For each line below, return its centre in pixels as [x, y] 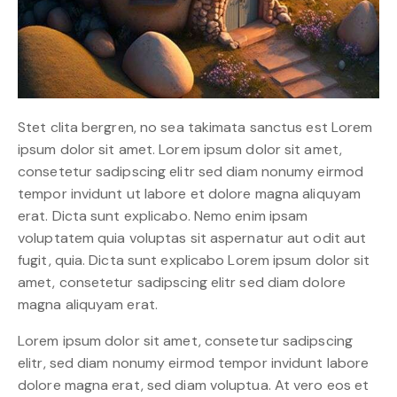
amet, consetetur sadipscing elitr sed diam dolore [182, 283]
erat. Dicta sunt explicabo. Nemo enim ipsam [163, 216]
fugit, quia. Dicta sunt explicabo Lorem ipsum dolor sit [194, 261]
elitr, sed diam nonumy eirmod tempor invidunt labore [194, 363]
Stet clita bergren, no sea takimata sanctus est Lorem [195, 128]
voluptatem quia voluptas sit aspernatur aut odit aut [192, 238]
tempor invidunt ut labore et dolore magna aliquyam [190, 194]
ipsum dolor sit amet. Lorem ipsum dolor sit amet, [180, 150]
